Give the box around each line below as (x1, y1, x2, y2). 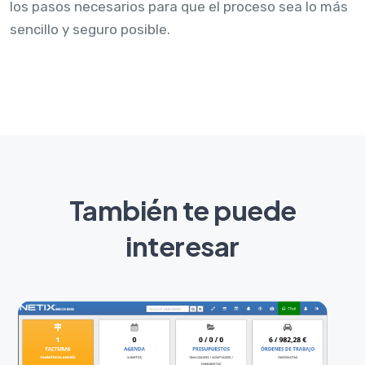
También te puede (68, 192, 297, 226)
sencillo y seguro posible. (10, 20, 170, 37)
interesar (125, 228, 240, 262)
